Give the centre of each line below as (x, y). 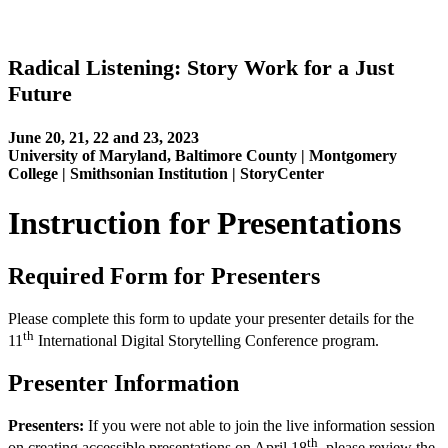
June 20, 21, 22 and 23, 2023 (103, 138)
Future (40, 93)
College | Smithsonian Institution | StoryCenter (166, 174)
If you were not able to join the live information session (259, 426)
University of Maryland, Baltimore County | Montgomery (202, 156)
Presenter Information (123, 383)
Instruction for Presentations (204, 222)
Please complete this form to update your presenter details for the (211, 319)
